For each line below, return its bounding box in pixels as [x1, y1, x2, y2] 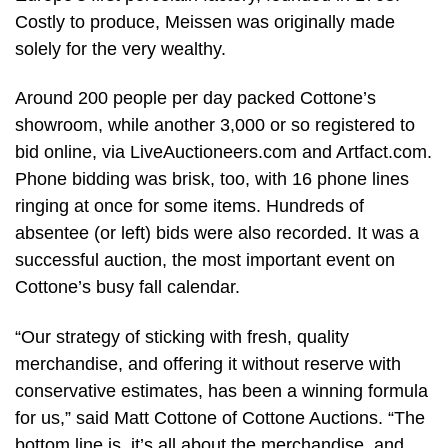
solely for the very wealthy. [15, 38, 226, 59]
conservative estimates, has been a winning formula [15, 380, 428, 401]
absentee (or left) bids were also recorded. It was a [15, 223, 419, 244]
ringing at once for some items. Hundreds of [15, 196, 364, 217]
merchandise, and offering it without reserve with [15, 353, 401, 374]
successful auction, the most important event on [15, 250, 395, 271]
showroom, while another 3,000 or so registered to [15, 115, 415, 136]
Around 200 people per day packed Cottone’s [15, 88, 376, 109]
